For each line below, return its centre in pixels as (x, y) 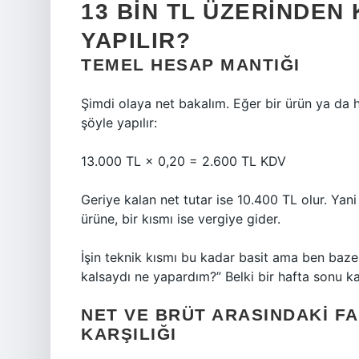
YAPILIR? (136, 40)
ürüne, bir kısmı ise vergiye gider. (181, 219)
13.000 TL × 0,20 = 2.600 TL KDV (184, 161)
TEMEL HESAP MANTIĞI (191, 65)
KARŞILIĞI (129, 334)
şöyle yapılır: (119, 123)
